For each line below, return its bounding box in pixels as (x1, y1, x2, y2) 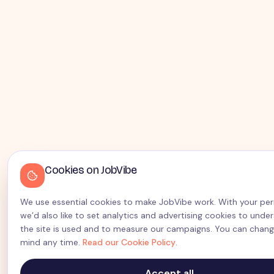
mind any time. (20, 237, 80, 248)
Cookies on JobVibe (45, 163, 137, 177)
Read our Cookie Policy (83, 237, 176, 248)
